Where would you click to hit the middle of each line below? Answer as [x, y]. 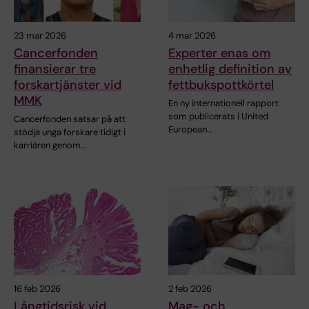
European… [190, 130]
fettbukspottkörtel [221, 85]
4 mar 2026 [192, 36]
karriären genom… [50, 146]
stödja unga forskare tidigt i [70, 132]
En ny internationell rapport [223, 103]
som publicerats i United [218, 117]
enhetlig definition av [230, 69]
